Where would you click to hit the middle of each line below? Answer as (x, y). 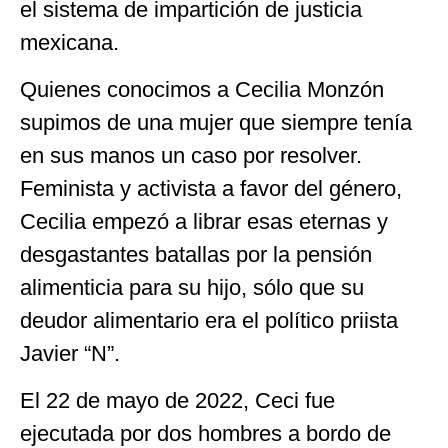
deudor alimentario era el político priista (209, 320)
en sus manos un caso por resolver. (191, 155)
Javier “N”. (70, 353)
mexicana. (69, 42)
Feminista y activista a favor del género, (211, 188)
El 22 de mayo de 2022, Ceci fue (177, 401)
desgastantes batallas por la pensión (196, 254)
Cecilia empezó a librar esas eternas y (204, 221)
